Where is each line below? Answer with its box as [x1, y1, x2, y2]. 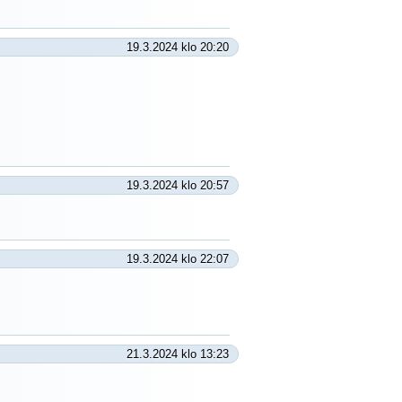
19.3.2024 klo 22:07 [127, 252, 229, 266]
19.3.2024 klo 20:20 [127, 40, 229, 54]
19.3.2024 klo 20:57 [127, 179, 229, 192]
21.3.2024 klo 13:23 [127, 347, 229, 361]
